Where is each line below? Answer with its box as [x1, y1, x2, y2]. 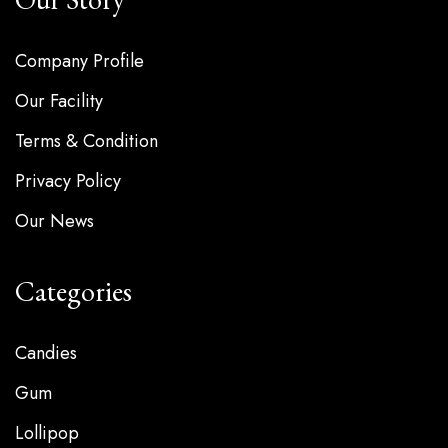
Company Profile [15, 48, 144, 75]
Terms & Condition [15, 128, 158, 155]
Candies [15, 340, 77, 367]
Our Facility [15, 88, 103, 115]
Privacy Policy [15, 168, 121, 195]
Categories [15, 273, 132, 310]
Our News [15, 208, 94, 235]
